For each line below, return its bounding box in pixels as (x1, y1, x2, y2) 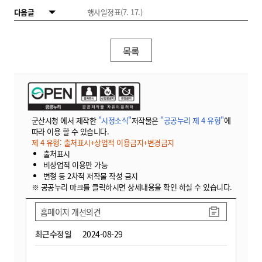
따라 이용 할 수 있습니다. (31, 125, 109, 137)
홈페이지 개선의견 (40, 205, 101, 218)
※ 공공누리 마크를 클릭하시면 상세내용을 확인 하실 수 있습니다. (31, 181, 232, 192)
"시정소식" (98, 114, 132, 126)
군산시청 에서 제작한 (31, 114, 98, 126)
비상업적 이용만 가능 (43, 158, 108, 170)
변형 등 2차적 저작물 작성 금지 (43, 170, 138, 181)
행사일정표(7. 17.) (87, 6, 143, 18)
